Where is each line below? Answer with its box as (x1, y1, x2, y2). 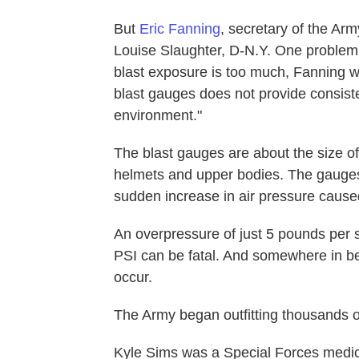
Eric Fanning (139, 20, 220, 37)
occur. (114, 268, 152, 285)
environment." (114, 107, 202, 123)
